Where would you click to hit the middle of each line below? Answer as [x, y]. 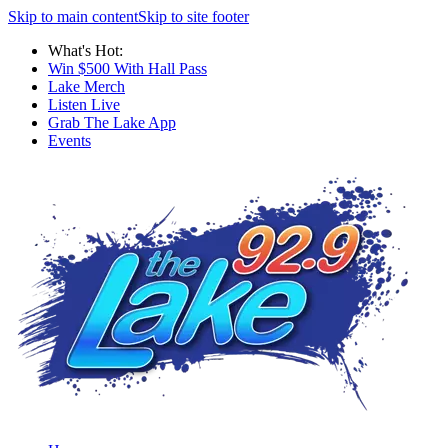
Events [69, 140]
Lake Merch [86, 86]
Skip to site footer [193, 16]
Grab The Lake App [112, 122]
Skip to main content [73, 16]
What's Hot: [85, 50]
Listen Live [84, 104]
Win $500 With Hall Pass [127, 68]
